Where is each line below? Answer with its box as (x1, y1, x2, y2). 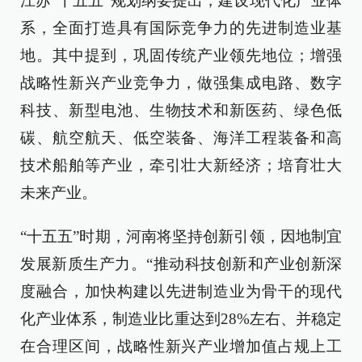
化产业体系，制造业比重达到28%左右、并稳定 (20, 310, 342, 327)
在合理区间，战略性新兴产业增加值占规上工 (20, 338, 342, 355)
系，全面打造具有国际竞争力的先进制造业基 (20, 19, 342, 36)
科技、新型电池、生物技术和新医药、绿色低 (20, 102, 342, 119)
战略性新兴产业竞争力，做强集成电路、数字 (20, 74, 342, 91)
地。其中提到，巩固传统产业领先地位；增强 (20, 47, 342, 64)
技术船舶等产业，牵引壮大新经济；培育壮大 (20, 157, 342, 174)
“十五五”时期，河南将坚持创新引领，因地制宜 (20, 228, 342, 245)
